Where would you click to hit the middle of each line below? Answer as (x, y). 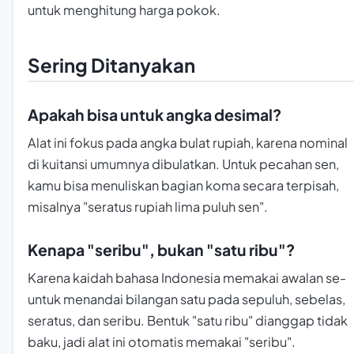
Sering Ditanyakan (111, 65)
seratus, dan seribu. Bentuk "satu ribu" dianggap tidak (188, 321)
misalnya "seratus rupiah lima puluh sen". (148, 207)
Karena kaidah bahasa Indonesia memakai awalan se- (187, 278)
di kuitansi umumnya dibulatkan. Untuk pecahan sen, (183, 164)
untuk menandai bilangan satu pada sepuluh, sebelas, (186, 299)
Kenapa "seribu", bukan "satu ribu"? (161, 250)
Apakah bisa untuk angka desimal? (154, 115)
